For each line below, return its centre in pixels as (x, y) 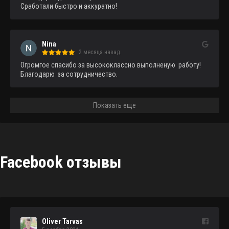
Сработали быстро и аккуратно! (69, 6)
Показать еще (114, 106)
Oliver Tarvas (62, 222)
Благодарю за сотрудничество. (69, 74)
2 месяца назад (99, 52)
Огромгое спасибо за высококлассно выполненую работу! (111, 65)
